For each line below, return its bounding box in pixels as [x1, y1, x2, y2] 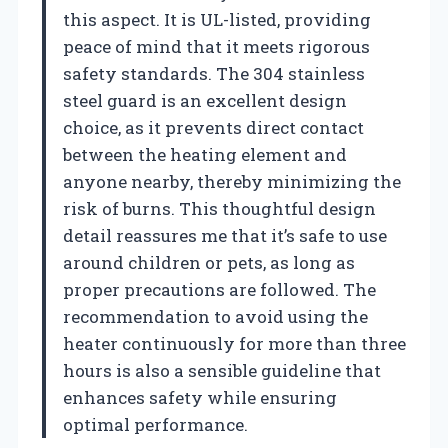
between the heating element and [63, 142, 347, 166]
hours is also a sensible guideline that [63, 358, 381, 382]
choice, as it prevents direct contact [63, 115, 364, 139]
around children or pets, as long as [63, 250, 355, 274]
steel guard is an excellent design [63, 88, 347, 112]
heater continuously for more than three [63, 331, 406, 355]
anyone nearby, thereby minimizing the [63, 169, 401, 193]
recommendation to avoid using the [63, 304, 368, 328]
